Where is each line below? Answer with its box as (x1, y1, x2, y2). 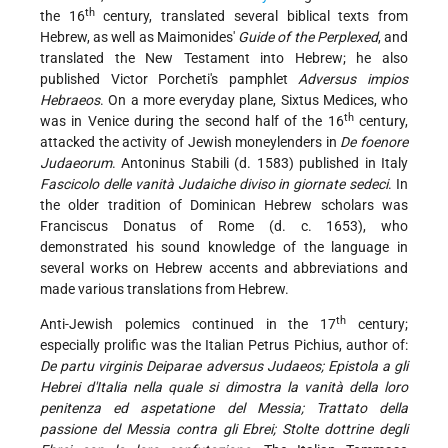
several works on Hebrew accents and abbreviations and (40, 260, 408, 277)
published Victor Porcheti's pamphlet (40, 71, 299, 88)
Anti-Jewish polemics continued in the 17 (40, 316, 337, 333)
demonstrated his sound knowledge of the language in (40, 239, 408, 256)
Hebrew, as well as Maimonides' (40, 29, 239, 46)
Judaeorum (40, 155, 112, 172)
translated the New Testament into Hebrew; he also (40, 50, 408, 67)
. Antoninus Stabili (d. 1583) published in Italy (112, 155, 408, 172)
